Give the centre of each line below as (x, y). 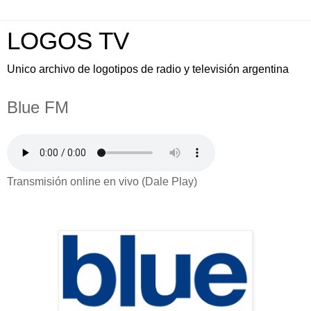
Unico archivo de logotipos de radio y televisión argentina (148, 69)
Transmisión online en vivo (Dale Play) (102, 181)
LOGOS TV (68, 41)
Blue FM (38, 107)
